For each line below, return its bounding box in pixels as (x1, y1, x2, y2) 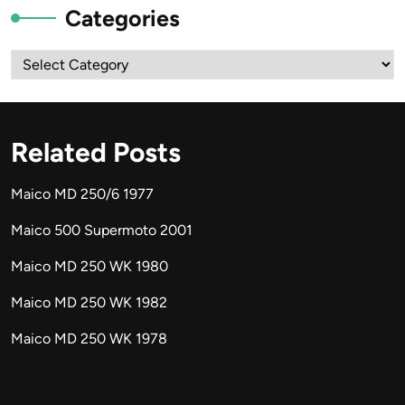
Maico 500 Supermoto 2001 (11, 221, 193, 239)
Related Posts (11, 136, 181, 169)
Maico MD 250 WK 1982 (11, 294, 167, 311)
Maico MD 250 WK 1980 (11, 258, 168, 275)
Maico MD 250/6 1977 (11, 185, 154, 202)
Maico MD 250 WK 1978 (11, 330, 167, 347)
